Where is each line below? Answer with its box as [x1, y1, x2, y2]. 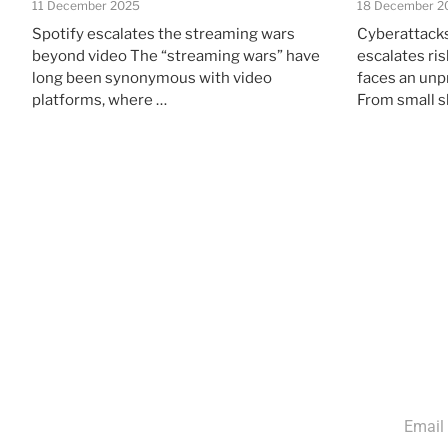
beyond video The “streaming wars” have [32, 46, 320, 65]
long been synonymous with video [32, 68, 272, 87]
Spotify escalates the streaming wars [32, 24, 295, 43]
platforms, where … [32, 90, 167, 109]
